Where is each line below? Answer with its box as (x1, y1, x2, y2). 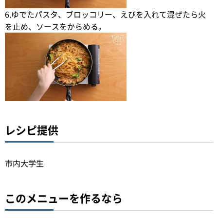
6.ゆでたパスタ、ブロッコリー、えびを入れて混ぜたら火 (5, 8, 206, 20)
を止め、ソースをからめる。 (5, 20, 106, 32)
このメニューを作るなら (5, 189, 123, 206)
